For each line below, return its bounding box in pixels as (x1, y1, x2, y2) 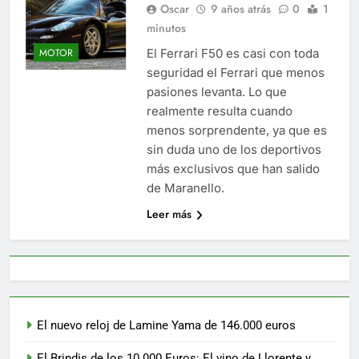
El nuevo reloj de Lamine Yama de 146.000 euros (37, 317, 296, 333)
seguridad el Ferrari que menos (146, 64, 325, 80)
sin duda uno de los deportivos (146, 141, 321, 157)
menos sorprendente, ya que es (146, 122, 327, 138)
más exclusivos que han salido (146, 160, 320, 176)
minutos (146, 19, 186, 36)
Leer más (146, 205, 192, 222)
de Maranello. (146, 179, 224, 196)
